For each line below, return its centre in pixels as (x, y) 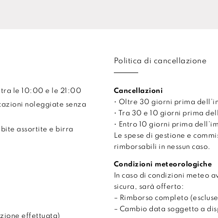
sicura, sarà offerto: (149, 187)
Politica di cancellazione (160, 62)
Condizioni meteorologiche (163, 164)
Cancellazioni (138, 91)
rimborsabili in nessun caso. (162, 147)
